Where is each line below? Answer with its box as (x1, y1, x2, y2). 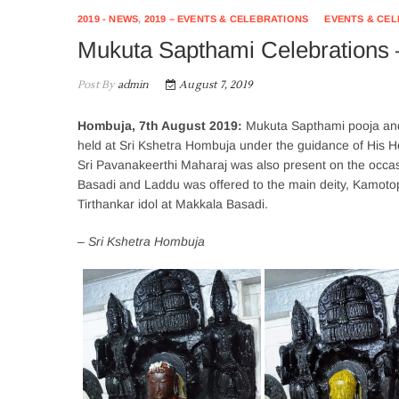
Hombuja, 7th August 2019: (77, 118, 242, 133)
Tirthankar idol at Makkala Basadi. (77, 197, 268, 211)
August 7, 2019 (176, 78, 253, 92)
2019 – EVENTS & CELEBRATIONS (143, 13, 309, 24)
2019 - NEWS (77, 13, 139, 24)
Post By (77, 78, 115, 92)
